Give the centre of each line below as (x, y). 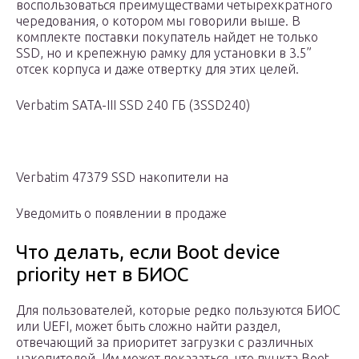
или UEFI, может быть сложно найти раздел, (148, 327)
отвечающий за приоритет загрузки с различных (165, 343)
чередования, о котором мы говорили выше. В (158, 21)
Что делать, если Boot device (148, 252)
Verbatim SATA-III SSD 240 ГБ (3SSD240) (133, 105)
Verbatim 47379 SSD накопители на (122, 177)
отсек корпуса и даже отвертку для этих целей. (157, 69)
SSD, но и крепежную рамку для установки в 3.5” (164, 53)
